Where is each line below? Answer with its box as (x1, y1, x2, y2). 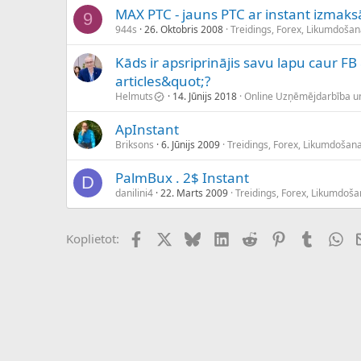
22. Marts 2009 (160, 186, 228, 201)
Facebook (143, 229, 197, 246)
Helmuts (115, 89, 153, 104)
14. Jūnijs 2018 (172, 89, 237, 104)
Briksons (115, 138, 154, 152)
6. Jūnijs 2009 (161, 138, 220, 152)
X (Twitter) (171, 229, 229, 246)
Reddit (257, 229, 293, 246)
